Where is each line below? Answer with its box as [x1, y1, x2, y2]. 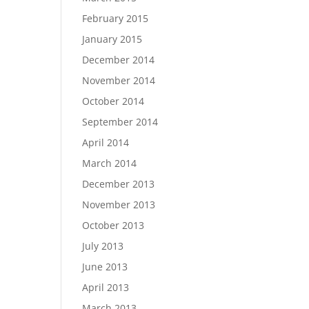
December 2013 [82, 177, 155, 190]
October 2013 [82, 219, 145, 232]
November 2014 [82, 74, 156, 87]
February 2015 [82, 12, 149, 25]
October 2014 [82, 94, 145, 108]
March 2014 [82, 157, 137, 170]
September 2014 [82, 115, 159, 128]
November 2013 [82, 198, 156, 211]
